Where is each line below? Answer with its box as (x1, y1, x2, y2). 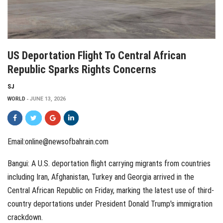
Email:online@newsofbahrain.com (7, 136, 109, 146)
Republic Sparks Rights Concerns (7, 63, 156, 76)
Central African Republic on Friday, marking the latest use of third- (7, 185, 214, 195)
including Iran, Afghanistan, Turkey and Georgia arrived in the (7, 172, 194, 182)
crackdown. (7, 212, 43, 222)
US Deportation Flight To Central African (7, 49, 186, 62)
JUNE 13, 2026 (30, 95, 66, 102)
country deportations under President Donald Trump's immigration (7, 199, 213, 209)
